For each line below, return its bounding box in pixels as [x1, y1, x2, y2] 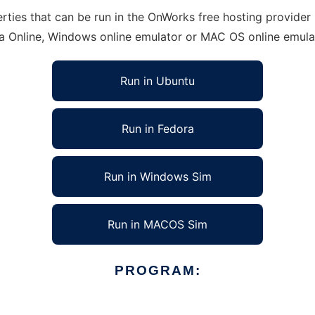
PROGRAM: [114, 263, 201, 278]
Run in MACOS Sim [108, 217, 207, 231]
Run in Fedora [121, 122, 194, 136]
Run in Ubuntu [120, 74, 195, 88]
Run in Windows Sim [103, 169, 212, 184]
